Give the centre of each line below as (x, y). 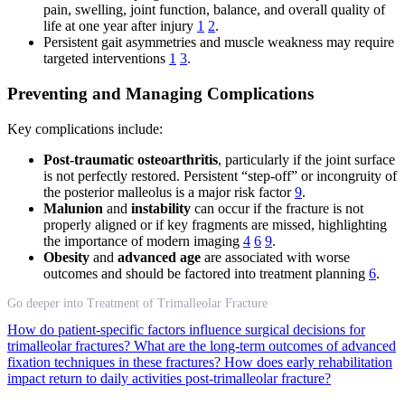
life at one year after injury (120, 26)
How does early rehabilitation (308, 362)
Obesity (66, 257)
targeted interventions (106, 59)
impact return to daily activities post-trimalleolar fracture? (169, 378)
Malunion (73, 208)
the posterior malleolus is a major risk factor (169, 192)
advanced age (159, 257)
